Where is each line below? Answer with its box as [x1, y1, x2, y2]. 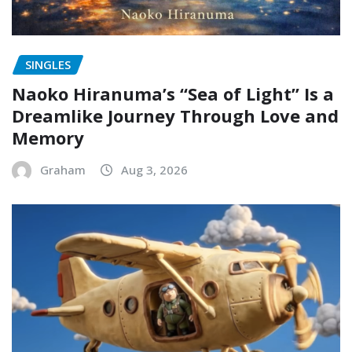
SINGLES [25, 57, 71, 73]
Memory [12, 125, 84, 149]
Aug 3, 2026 [121, 161, 188, 178]
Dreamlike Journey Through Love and [12, 103, 339, 127]
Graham [40, 161, 86, 178]
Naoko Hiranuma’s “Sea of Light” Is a [12, 81, 334, 105]
